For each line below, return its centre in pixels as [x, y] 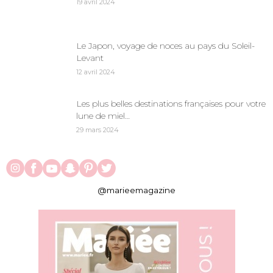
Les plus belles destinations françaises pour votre [171, 104]
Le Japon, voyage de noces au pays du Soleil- [165, 46]
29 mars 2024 [97, 130]
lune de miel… [103, 116]
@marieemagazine [136, 190]
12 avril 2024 [96, 72]
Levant [90, 58]
